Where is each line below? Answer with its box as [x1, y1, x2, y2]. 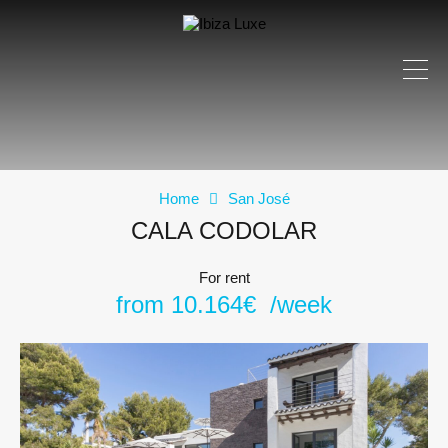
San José [227, 190, 290, 207]
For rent [198, 269, 250, 286]
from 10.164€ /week [116, 291, 332, 318]
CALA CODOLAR [131, 217, 317, 244]
